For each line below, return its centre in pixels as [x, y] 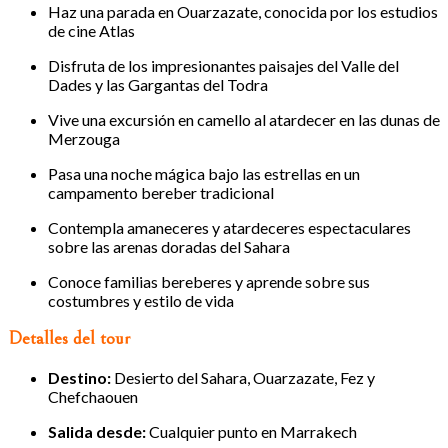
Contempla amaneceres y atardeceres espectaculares [229, 227]
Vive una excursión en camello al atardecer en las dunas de [244, 119]
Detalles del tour [69, 339]
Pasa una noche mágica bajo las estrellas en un [204, 173]
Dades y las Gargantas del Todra [158, 84]
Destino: [79, 378]
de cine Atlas [91, 30]
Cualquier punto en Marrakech [251, 432]
